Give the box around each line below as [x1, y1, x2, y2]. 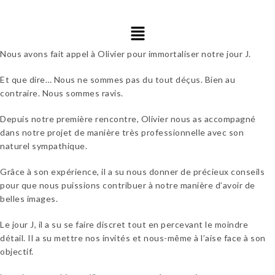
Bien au [203, 74, 235, 85]
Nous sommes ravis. [40, 88, 123, 99]
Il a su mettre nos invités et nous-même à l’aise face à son [25, 233, 266, 244]
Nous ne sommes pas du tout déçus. [52, 74, 203, 85]
